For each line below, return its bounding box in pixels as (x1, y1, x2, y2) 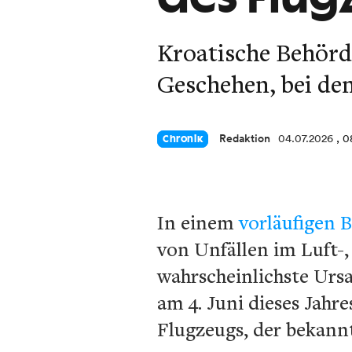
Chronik (163, 134, 203, 144)
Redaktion (219, 130, 271, 146)
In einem (157, 209, 239, 235)
